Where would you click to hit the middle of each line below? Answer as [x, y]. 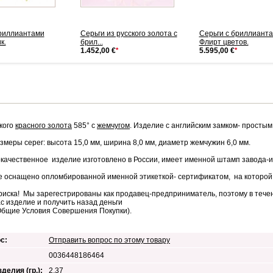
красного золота [44, 126]
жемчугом [113, 126]
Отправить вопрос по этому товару [109, 240]
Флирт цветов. [224, 42]
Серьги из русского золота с [129, 34]
